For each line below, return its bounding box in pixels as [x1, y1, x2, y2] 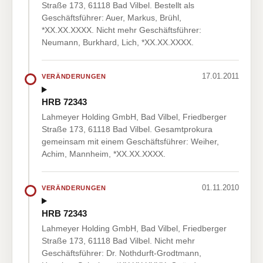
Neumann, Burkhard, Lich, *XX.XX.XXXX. [42, 38, 194, 48]
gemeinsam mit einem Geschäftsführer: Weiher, [42, 137, 219, 147]
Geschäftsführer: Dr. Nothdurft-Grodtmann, [42, 248, 201, 258]
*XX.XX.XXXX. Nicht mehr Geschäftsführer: [42, 25, 201, 35]
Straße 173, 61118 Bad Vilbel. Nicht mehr [42, 235, 195, 245]
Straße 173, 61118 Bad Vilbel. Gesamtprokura [42, 124, 213, 134]
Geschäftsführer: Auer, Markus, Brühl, [42, 13, 181, 23]
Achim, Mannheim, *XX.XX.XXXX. [42, 149, 166, 159]
